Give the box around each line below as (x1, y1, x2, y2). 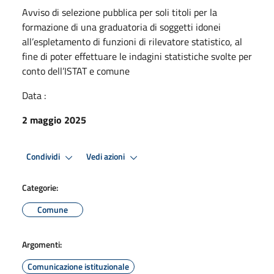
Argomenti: (22, 237, 62, 251)
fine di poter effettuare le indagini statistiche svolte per (22, 48, 252, 64)
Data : (22, 87, 46, 103)
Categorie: (22, 180, 58, 194)
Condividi (26, 150, 62, 164)
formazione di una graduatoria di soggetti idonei (22, 19, 221, 34)
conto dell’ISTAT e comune (22, 63, 130, 78)
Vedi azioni (86, 150, 127, 164)
